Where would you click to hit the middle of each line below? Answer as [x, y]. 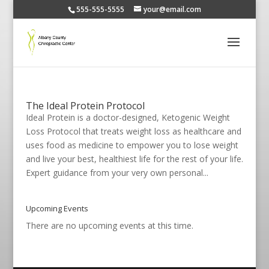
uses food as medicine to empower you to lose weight [132, 145]
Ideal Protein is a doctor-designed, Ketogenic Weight [128, 117]
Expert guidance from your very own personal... [117, 173]
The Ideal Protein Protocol [85, 106]
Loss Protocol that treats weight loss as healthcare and [133, 131]
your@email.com [172, 9]
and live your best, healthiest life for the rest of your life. [134, 159]
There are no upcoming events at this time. [109, 225]
